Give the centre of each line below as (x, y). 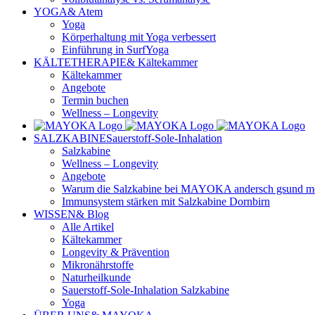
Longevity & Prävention (116, 252)
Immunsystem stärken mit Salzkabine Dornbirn (166, 202)
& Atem (85, 12)
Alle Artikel (88, 227)
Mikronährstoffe (98, 265)
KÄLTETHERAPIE (80, 63)
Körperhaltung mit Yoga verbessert (139, 37)
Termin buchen (95, 101)
